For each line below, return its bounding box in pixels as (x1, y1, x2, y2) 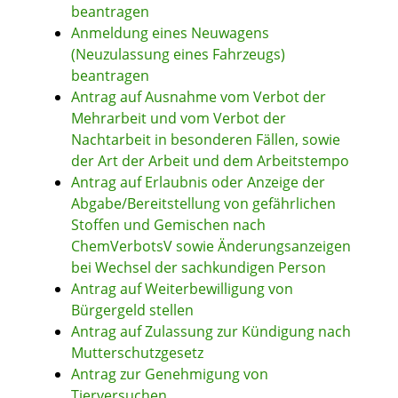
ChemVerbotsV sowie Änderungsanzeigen (71, 236, 351, 257)
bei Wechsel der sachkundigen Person (71, 258, 326, 278)
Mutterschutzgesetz (71, 343, 203, 363)
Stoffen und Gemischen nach (71, 215, 266, 235)
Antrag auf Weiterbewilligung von (71, 279, 293, 299)
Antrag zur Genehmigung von (71, 364, 268, 385)
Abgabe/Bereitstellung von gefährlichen (71, 194, 336, 214)
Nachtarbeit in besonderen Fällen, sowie (71, 130, 340, 150)
